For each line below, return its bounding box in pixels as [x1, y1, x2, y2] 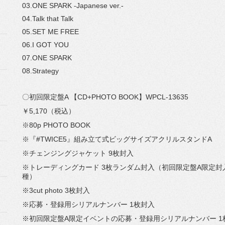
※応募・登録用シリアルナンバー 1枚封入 [22, 200, 155, 208]
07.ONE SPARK [22, 54, 72, 62]
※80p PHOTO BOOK [22, 121, 90, 129]
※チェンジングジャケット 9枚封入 [22, 149, 134, 157]
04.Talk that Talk [22, 15, 73, 23]
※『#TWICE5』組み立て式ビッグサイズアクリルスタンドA [22, 135, 212, 143]
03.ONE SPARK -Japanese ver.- [22, 2, 124, 10]
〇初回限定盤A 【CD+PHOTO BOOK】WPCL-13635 [22, 93, 188, 101]
